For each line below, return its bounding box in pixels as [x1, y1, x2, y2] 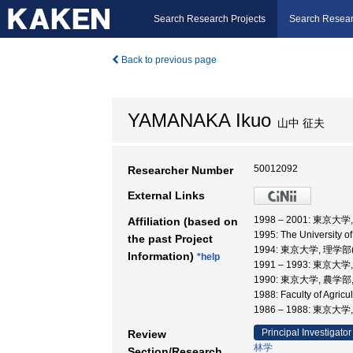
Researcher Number [128, 164, 233, 176]
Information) [128, 250, 197, 262]
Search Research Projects [154, 13, 266, 24]
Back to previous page [119, 54, 217, 65]
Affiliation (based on [128, 215, 238, 228]
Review [128, 328, 166, 340]
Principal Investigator [262, 327, 351, 338]
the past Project [128, 232, 213, 245]
